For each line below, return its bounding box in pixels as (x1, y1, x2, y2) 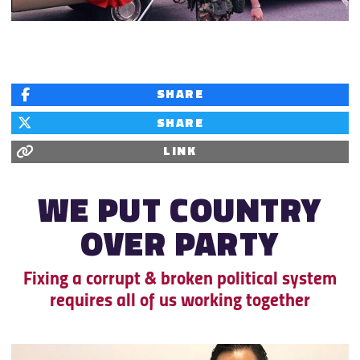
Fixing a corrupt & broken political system (23, 271, 337, 290)
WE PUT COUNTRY (38, 196, 322, 231)
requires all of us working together (50, 292, 310, 312)
